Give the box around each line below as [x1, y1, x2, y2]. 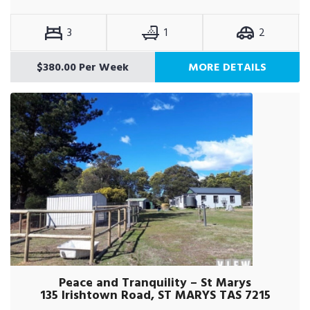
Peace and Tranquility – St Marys [59, 273, 251, 293]
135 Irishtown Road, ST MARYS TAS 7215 [39, 285, 271, 305]
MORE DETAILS [188, 58, 266, 76]
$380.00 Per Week [37, 58, 129, 76]
